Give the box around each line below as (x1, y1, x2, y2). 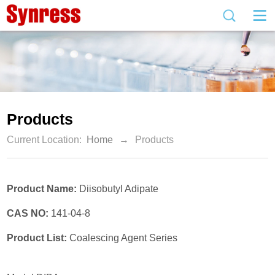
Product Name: (7, 184, 80, 194)
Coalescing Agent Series (69, 233, 178, 243)
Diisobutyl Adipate (79, 184, 159, 194)
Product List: (7, 233, 70, 243)
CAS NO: (7, 208, 52, 219)
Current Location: (7, 134, 82, 145)
